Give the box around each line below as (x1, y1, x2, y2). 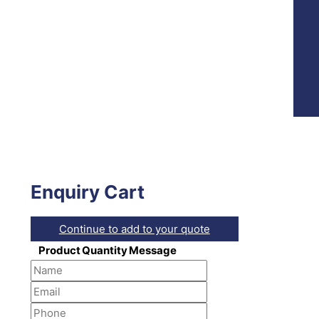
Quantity (81, 243, 127, 257)
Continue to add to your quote (58, 221, 210, 236)
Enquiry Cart (30, 181, 145, 204)
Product (38, 243, 80, 257)
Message (128, 243, 177, 257)
